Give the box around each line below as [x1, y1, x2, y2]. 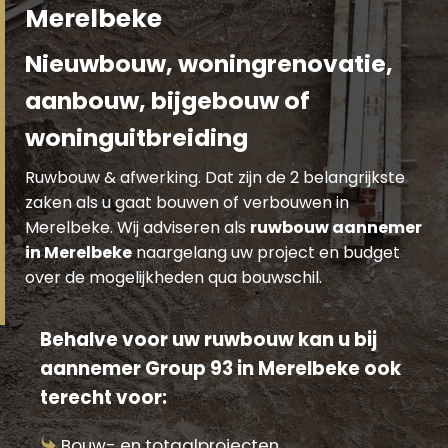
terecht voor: [40, 384, 167, 410]
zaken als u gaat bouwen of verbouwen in [25, 190, 349, 214]
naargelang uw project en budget [132, 240, 400, 264]
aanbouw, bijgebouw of [25, 83, 310, 117]
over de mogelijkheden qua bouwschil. [25, 265, 322, 289]
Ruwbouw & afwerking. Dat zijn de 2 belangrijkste [25, 165, 405, 189]
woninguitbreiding [25, 120, 248, 154]
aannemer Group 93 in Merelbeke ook [40, 355, 401, 381]
